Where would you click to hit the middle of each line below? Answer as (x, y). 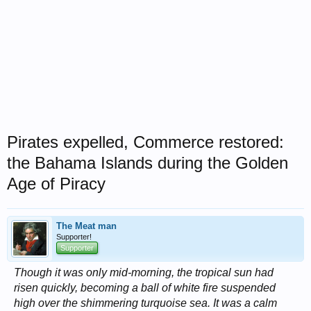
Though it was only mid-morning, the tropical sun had (144, 272)
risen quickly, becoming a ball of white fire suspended (145, 288)
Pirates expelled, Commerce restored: (145, 142)
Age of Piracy (56, 184)
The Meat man (86, 226)
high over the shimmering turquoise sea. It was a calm (145, 303)
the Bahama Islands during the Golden (148, 163)
